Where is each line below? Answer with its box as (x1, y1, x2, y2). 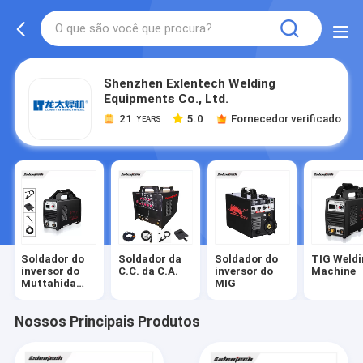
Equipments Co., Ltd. (104, 91, 229, 106)
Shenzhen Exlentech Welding (104, 75, 276, 91)
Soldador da (117, 253, 181, 266)
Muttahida (21, 277, 77, 290)
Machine (311, 265, 357, 278)
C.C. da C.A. (117, 265, 178, 278)
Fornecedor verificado (231, 112, 342, 125)
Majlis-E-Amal (21, 289, 96, 302)
